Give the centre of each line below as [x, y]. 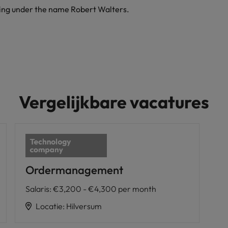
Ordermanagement [74, 170]
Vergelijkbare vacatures [114, 102]
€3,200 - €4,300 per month [104, 189]
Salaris [37, 189]
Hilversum [84, 206]
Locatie [49, 206]
